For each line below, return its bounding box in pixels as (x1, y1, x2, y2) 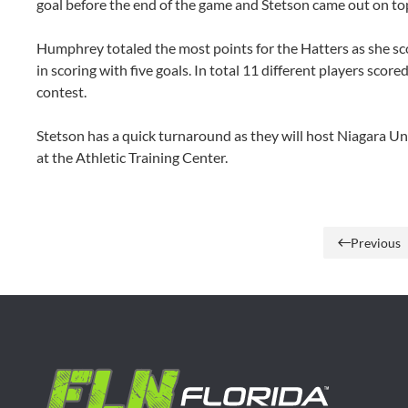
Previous (350, 234, 401, 250)
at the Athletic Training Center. (36, 148, 230, 166)
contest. (36, 82, 89, 100)
